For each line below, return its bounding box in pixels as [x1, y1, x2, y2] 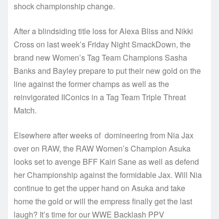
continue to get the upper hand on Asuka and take [14, 182, 185, 194]
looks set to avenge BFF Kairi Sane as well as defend [14, 155, 199, 167]
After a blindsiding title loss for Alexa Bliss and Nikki [14, 25, 193, 37]
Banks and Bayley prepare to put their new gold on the [14, 65, 201, 76]
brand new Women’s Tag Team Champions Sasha [14, 51, 187, 63]
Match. [14, 104, 37, 116]
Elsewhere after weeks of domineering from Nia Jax [14, 129, 194, 141]
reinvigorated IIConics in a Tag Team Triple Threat [14, 91, 186, 103]
